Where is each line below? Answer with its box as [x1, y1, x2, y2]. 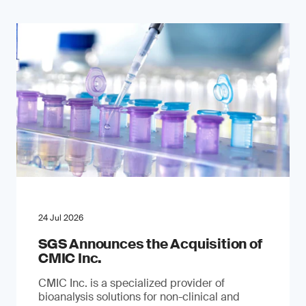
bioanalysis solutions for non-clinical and [38, 290, 240, 304]
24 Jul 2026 [38, 212, 83, 223]
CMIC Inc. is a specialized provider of [38, 276, 225, 290]
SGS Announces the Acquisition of [38, 235, 262, 253]
